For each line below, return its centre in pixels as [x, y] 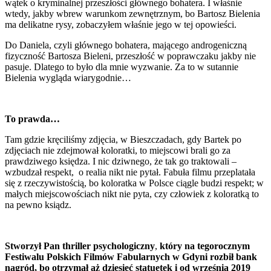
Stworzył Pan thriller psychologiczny [80, 246]
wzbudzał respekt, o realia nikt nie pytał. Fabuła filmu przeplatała [130, 172]
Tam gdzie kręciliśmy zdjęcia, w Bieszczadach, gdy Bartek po [123, 140]
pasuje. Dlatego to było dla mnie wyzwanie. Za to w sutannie [122, 67]
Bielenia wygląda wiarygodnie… [68, 78]
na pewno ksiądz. [38, 205]
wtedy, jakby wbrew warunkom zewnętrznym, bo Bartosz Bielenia [132, 14]
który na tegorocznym [205, 246]
